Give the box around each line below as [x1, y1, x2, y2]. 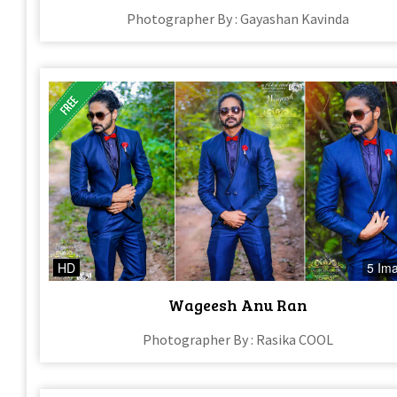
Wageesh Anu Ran [168, 293, 308, 315]
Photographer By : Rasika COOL [143, 330, 334, 348]
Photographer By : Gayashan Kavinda [127, 10, 350, 28]
